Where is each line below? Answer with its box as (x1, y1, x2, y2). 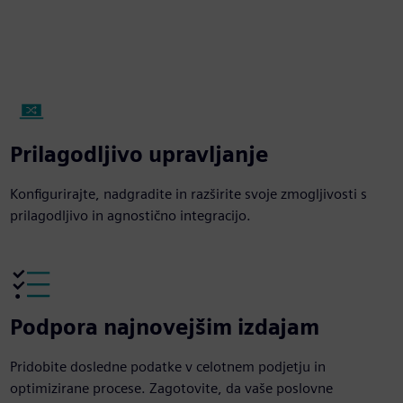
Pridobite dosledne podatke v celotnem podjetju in (9, 358, 326, 375)
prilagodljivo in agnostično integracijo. (9, 207, 251, 224)
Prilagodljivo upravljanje (9, 141, 268, 167)
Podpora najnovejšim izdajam (9, 314, 319, 340)
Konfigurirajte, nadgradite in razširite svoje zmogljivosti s (9, 185, 367, 202)
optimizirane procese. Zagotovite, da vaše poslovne (9, 380, 333, 397)
